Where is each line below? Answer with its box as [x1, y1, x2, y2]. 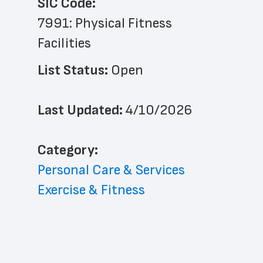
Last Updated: [38, 102, 126, 119]
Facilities [38, 35, 91, 52]
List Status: [38, 62, 111, 79]
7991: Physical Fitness [38, 15, 172, 32]
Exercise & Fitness [38, 181, 145, 198]
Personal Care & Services [38, 161, 185, 178]
